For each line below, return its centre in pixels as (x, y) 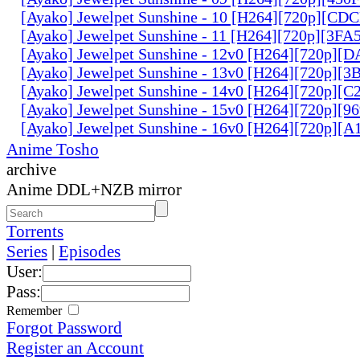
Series (27, 251)
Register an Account (75, 348)
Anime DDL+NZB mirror (94, 189)
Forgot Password (64, 327)
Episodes (90, 251)
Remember (36, 310)
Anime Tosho (53, 149)
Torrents (35, 231)
